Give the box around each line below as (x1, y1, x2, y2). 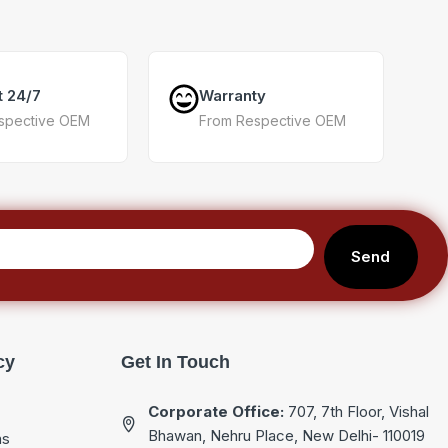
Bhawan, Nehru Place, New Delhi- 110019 (147, 425, 425, 445)
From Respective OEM (199, 111, 346, 129)
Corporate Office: (147, 401, 284, 421)
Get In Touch (120, 351, 230, 372)
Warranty (199, 85, 266, 105)
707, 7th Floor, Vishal (283, 401, 429, 421)
